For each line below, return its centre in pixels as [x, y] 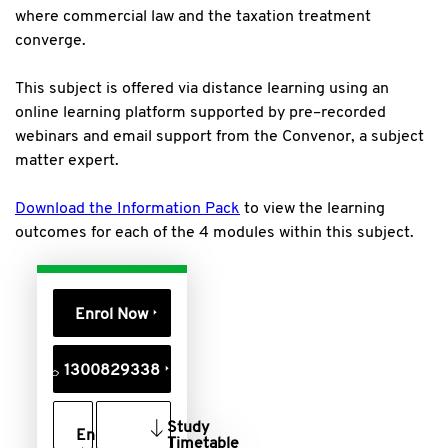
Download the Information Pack [127, 208]
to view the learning [312, 208]
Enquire [104, 435]
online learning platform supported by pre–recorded [200, 112]
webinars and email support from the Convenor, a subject [219, 136]
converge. [52, 40]
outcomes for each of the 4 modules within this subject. [214, 232]
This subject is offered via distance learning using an [202, 88]
